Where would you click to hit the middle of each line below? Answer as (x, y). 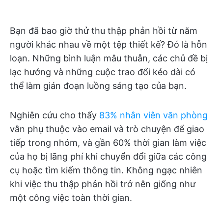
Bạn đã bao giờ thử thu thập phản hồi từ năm (104, 31)
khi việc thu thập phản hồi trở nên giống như (103, 184)
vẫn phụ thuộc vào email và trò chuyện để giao (107, 129)
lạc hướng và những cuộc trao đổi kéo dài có (103, 72)
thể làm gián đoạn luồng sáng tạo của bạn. (98, 86)
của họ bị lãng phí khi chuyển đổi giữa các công (108, 156)
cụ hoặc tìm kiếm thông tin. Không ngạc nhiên (106, 170)
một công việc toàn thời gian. (71, 198)
